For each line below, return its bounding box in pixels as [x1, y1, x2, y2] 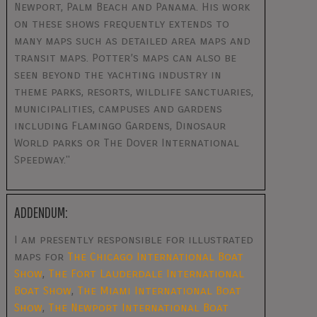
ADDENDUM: [13, 203, 68, 221]
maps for [13, 250, 67, 264]
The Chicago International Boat [67, 250, 243, 264]
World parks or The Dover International [13, 136, 239, 150]
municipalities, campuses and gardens [13, 102, 222, 116]
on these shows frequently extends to [13, 17, 229, 31]
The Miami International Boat [76, 284, 241, 298]
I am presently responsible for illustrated [13, 233, 253, 247]
